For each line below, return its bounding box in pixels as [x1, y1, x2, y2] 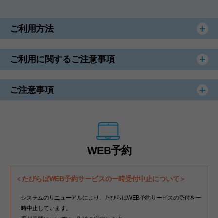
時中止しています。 [21, 204, 72, 212]
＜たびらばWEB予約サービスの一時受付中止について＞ [15, 174, 186, 182]
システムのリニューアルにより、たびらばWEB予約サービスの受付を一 [15, 194, 201, 201]
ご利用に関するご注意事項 [10, 54, 115, 64]
